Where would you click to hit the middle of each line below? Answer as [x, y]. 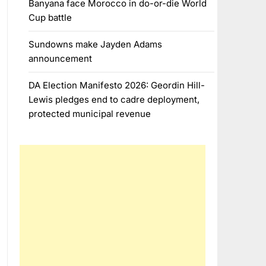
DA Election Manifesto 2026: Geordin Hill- [116, 85]
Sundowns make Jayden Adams [95, 44]
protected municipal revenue [89, 114]
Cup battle [50, 18]
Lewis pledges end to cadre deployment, [114, 99]
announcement [60, 58]
